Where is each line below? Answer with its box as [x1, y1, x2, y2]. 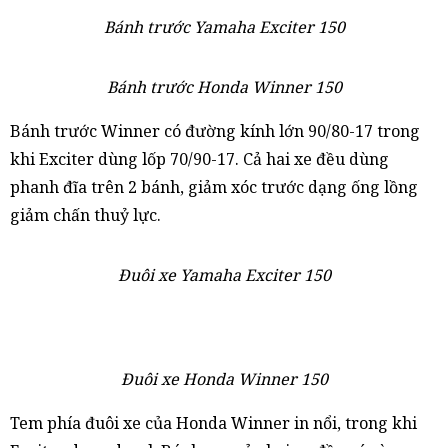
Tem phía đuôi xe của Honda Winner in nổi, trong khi [10, 412, 417, 434]
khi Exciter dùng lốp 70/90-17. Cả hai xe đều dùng [10, 148, 389, 170]
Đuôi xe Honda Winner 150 [120, 368, 328, 390]
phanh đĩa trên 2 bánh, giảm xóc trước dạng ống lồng [10, 176, 418, 198]
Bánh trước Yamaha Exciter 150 [103, 16, 345, 38]
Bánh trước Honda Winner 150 [106, 76, 342, 98]
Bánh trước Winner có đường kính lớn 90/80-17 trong [10, 120, 420, 142]
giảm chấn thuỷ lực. [10, 204, 161, 226]
